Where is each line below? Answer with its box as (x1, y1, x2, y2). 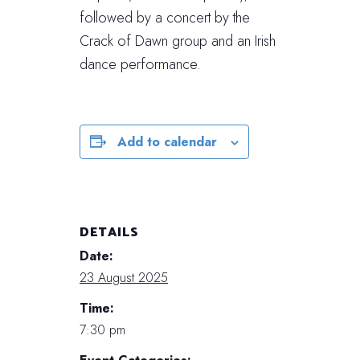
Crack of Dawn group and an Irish (80, 30, 276, 51)
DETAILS (80, 219, 139, 243)
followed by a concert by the (80, 6, 250, 28)
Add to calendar (117, 132, 217, 151)
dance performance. (80, 53, 201, 75)
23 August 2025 (80, 268, 168, 287)
